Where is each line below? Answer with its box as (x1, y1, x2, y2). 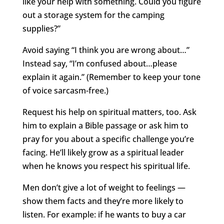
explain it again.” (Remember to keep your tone (22, 71, 200, 83)
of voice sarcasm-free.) (22, 85, 108, 96)
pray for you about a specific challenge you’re (22, 133, 194, 145)
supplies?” (22, 23, 60, 34)
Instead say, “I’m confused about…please (22, 58, 177, 69)
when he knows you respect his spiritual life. (22, 160, 190, 172)
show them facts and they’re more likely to (22, 195, 183, 207)
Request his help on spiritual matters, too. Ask (22, 106, 196, 118)
